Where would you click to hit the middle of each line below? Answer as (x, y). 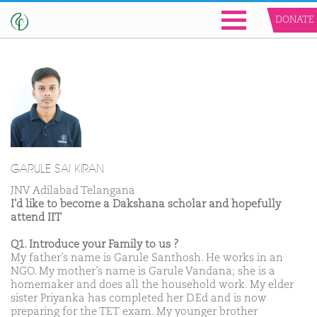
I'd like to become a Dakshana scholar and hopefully (146, 204)
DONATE (294, 20)
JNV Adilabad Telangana (73, 191)
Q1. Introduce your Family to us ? (95, 244)
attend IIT (36, 218)
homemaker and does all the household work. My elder (152, 285)
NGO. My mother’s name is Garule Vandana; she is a (143, 271)
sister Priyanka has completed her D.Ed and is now (139, 298)
